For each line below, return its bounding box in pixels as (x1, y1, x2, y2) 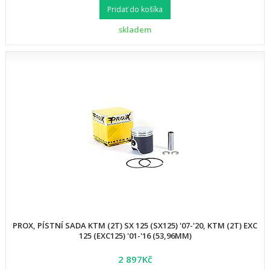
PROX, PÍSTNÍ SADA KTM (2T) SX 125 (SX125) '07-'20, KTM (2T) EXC (13, 220, 257, 231)
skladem (119, 24, 151, 35)
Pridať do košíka (107, 4, 163, 14)
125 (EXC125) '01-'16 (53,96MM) (78, 230, 192, 241)
